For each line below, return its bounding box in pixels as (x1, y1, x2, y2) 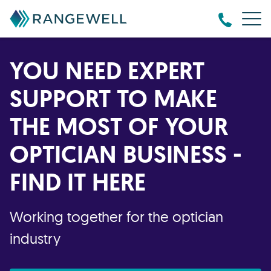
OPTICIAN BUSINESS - (10, 138, 243, 170)
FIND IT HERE (10, 166, 146, 198)
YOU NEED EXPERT (10, 54, 205, 87)
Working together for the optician (10, 207, 223, 226)
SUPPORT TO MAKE (10, 82, 218, 114)
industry (10, 229, 60, 247)
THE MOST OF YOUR (10, 110, 229, 142)
